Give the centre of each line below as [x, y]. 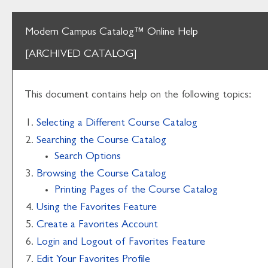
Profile [135, 260]
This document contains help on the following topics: [138, 96]
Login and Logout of [83, 243]
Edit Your [58, 260]
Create [54, 226]
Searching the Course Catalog [101, 141]
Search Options [88, 157]
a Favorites [95, 226]
